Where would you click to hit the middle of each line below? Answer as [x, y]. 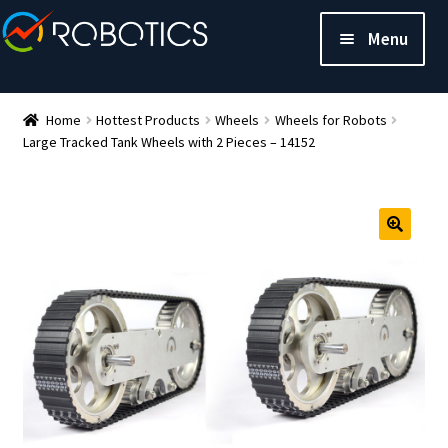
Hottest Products [148, 119]
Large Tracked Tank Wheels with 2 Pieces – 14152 [168, 141]
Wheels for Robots [330, 119]
